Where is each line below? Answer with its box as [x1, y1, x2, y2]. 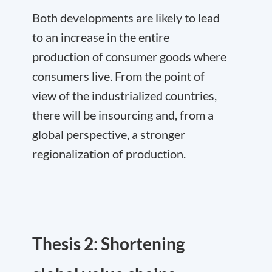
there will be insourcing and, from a [32, 107, 214, 122]
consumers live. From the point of [32, 68, 205, 83]
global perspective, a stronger [32, 126, 185, 141]
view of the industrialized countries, [32, 87, 217, 103]
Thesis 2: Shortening [32, 233, 185, 254]
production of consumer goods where [32, 49, 226, 64]
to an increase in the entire [32, 29, 169, 44]
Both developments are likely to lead [32, 10, 220, 25]
